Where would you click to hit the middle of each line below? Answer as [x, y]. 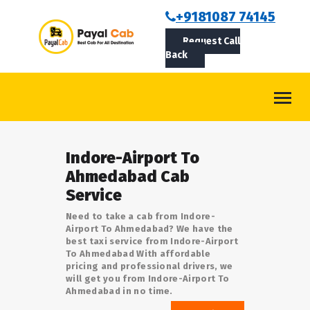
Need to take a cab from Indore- [141, 216]
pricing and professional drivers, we [149, 266]
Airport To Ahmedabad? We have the [149, 229]
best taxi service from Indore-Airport [152, 241]
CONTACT [34, 106]
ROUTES [31, 75]
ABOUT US [37, 45]
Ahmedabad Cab [128, 176]
